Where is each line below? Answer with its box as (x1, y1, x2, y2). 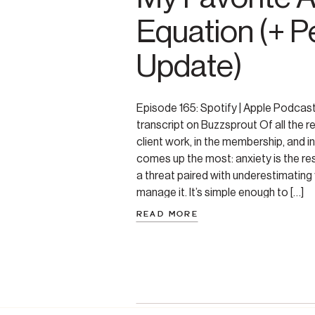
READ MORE (136, 210, 198, 219)
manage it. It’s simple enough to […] (136, 187, 304, 198)
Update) (136, 51, 243, 82)
